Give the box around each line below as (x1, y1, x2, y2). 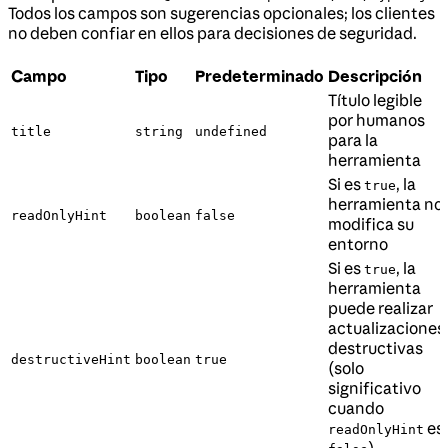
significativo (328, 377, 421, 398)
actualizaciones (328, 317, 445, 338)
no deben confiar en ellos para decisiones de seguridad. (8, 22, 417, 43)
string (135, 123, 183, 139)
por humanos (328, 109, 425, 130)
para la (328, 129, 378, 150)
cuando (328, 397, 384, 418)
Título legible (328, 89, 422, 110)
